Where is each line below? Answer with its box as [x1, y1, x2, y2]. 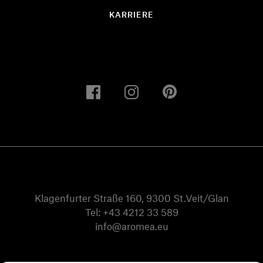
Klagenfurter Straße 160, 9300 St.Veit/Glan [34, 191, 229, 204]
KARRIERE [109, 9, 154, 19]
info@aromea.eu [95, 220, 168, 232]
